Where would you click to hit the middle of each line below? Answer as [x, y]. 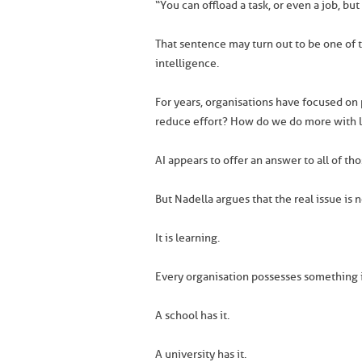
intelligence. [187, 63]
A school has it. [192, 316]
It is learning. [187, 238]
